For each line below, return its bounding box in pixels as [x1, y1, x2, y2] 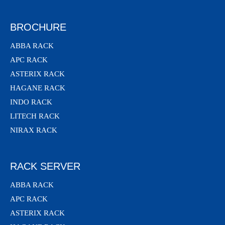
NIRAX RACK [10, 126, 57, 134]
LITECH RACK [10, 111, 60, 120]
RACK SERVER [10, 160, 80, 172]
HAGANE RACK [10, 83, 65, 92]
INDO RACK [10, 97, 52, 106]
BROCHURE [10, 21, 66, 33]
